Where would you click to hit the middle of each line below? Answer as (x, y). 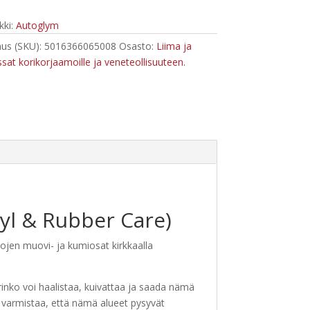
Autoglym (37, 25)
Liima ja (174, 46)
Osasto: (137, 46)
